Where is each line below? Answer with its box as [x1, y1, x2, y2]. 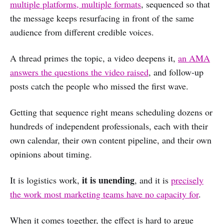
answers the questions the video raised [10, 66, 148, 78]
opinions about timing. [10, 148, 92, 160]
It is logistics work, [10, 174, 82, 186]
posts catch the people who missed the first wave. [10, 80, 188, 92]
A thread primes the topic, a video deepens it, [10, 52, 178, 64]
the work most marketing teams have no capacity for [10, 188, 198, 200]
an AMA [178, 52, 210, 64]
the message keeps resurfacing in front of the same [10, 12, 194, 24]
